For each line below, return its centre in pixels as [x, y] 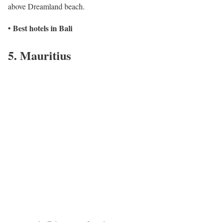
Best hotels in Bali [43, 28]
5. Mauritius [39, 55]
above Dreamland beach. [46, 6]
